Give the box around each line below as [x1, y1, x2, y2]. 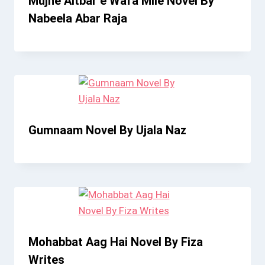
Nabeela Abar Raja [28, 11, 127, 26]
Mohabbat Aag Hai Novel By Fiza [28, 235, 203, 250]
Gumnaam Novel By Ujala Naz [28, 123, 186, 138]
